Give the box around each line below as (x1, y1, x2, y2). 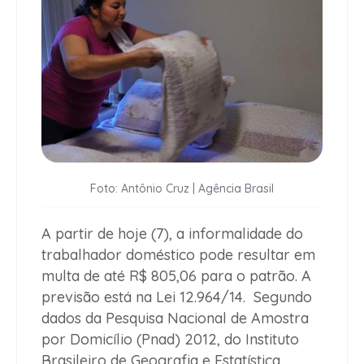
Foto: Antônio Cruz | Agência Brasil (90, 181, 274, 197)
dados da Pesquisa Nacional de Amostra (41, 309, 309, 328)
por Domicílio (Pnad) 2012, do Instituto (41, 330, 299, 349)
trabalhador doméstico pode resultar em (41, 245, 315, 265)
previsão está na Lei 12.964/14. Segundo (41, 288, 312, 307)
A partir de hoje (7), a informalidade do (41, 224, 303, 244)
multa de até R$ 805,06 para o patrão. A (41, 266, 311, 286)
